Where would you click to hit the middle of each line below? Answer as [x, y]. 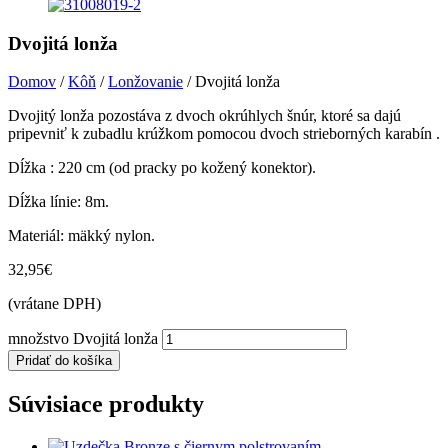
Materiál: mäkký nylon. [81, 236]
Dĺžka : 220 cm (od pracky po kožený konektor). [162, 168]
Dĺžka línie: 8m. [58, 202]
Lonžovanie [145, 82]
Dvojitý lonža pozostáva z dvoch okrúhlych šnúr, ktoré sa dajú [204, 116]
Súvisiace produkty [106, 404]
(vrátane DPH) [54, 304]
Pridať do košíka [64, 361]
